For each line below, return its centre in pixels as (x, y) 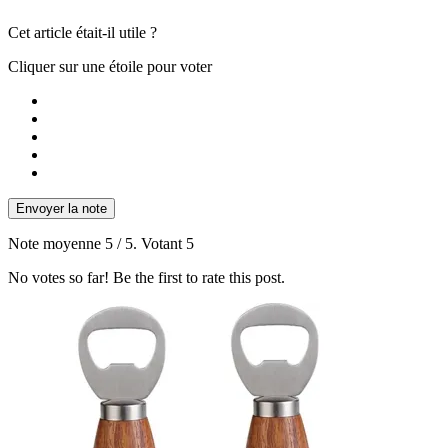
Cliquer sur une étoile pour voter (110, 67)
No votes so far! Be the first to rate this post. (146, 278)
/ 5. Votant (149, 244)
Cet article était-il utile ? (82, 33)
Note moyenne (56, 244)
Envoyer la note (61, 209)
